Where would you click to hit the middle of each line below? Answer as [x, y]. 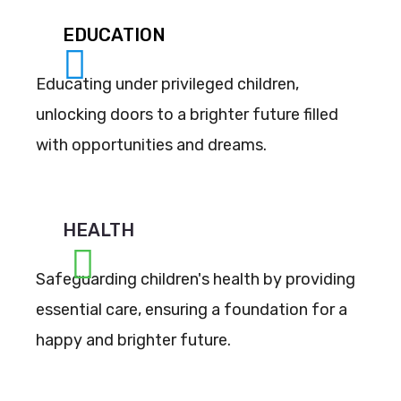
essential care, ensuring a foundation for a [192, 310]
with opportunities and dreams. [151, 145]
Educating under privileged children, [167, 84]
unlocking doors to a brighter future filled [187, 115]
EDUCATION [114, 35]
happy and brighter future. [133, 340]
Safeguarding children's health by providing [196, 279]
